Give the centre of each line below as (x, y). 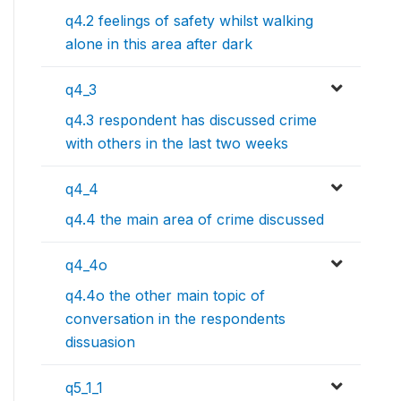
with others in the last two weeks (177, 144)
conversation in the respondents (175, 319)
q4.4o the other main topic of (165, 296)
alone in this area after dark (159, 44)
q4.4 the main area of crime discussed (195, 220)
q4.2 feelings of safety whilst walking (189, 21)
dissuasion (100, 342)
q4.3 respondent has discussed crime (191, 120)
